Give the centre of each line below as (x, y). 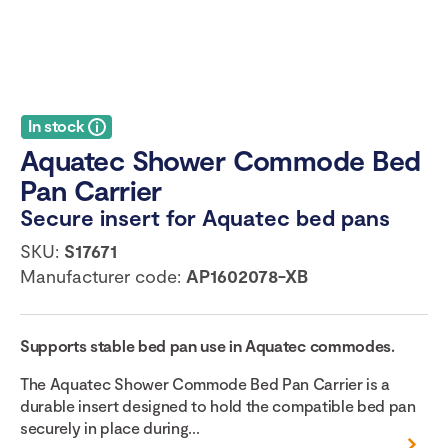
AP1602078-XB (247, 276)
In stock (58, 126)
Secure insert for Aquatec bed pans (205, 217)
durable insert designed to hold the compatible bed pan (218, 406)
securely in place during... (110, 428)
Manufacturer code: (103, 276)
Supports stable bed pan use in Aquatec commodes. (207, 346)
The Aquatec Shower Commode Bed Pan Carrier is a (205, 384)
